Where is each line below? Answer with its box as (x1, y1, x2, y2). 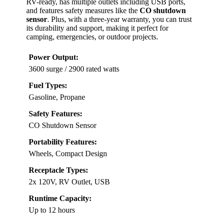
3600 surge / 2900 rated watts (29, 65, 119, 73)
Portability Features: (29, 138, 97, 146)
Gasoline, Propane (29, 93, 85, 102)
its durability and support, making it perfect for (26, 24, 168, 33)
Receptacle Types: (29, 166, 88, 175)
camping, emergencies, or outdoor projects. (26, 33, 158, 41)
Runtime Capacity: (29, 194, 91, 203)
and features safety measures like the (26, 6, 140, 15)
